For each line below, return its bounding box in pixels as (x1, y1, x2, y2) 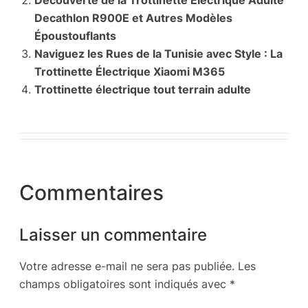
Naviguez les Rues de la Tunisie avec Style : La (34, 47, 283, 61)
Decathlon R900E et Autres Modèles (34, 11, 232, 25)
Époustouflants (34, 29, 116, 43)
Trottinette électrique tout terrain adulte (34, 82, 251, 97)
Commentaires (19, 180, 164, 206)
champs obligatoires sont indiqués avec (19, 277, 230, 291)
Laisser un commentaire (19, 223, 207, 245)
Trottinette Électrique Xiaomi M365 (34, 65, 225, 79)
